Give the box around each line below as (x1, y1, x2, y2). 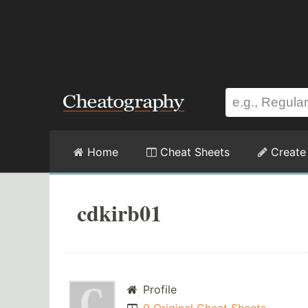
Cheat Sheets (157, 145, 230, 159)
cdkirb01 (77, 197, 162, 229)
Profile (139, 283, 177, 297)
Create (267, 145, 306, 159)
